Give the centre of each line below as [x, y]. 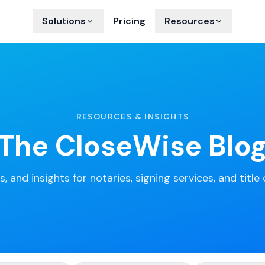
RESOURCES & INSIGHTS [132, 117]
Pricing [129, 21]
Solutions [64, 21]
